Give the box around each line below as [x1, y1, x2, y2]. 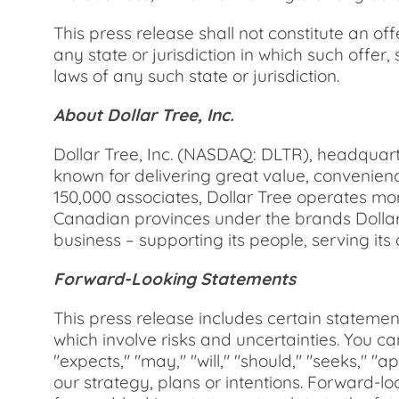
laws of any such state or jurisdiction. [53, 65, 339, 86]
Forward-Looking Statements [53, 268, 296, 289]
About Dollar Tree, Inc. [53, 104, 234, 126]
